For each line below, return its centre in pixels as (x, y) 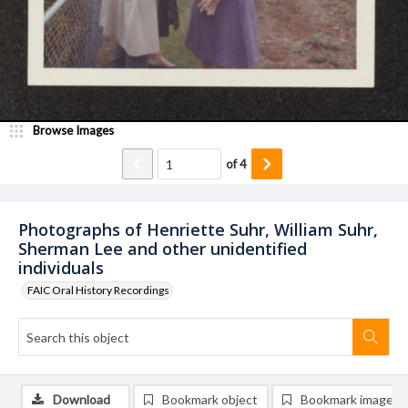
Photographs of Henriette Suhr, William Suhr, (198, 229)
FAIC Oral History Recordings (98, 290)
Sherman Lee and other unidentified (163, 249)
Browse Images (73, 130)
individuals (61, 268)
